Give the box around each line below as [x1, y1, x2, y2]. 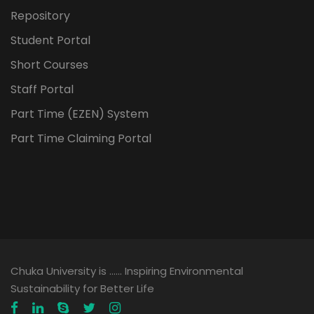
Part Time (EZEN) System [11, 106, 149, 122]
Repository [11, 8, 70, 24]
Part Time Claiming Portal [11, 130, 151, 146]
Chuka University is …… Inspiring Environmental [11, 264, 243, 278]
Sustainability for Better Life [11, 281, 154, 296]
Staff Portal [11, 81, 74, 97]
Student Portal [11, 32, 90, 48]
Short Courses [11, 57, 88, 73]
